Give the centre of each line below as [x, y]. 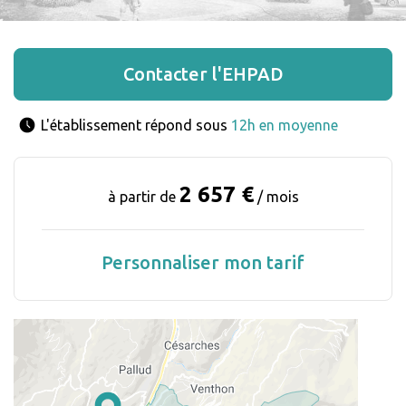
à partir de [143, 197]
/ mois [276, 197]
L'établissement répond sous [136, 126]
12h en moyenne [285, 126]
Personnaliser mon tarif [203, 263]
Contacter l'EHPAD [203, 74]
